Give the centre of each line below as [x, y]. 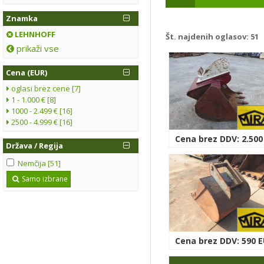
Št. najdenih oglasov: [208, 36]
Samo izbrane [44, 179]
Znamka [22, 18]
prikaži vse [37, 48]
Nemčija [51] [39, 163]
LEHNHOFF [34, 34]
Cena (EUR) [27, 72]
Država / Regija [34, 145]
